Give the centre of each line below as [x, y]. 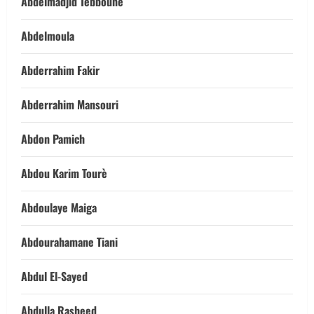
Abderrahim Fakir [60, 70]
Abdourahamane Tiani [69, 242]
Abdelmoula [48, 36]
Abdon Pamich [53, 139]
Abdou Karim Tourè [64, 173]
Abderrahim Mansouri [70, 104]
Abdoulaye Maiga [59, 207]
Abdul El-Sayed [54, 276]
